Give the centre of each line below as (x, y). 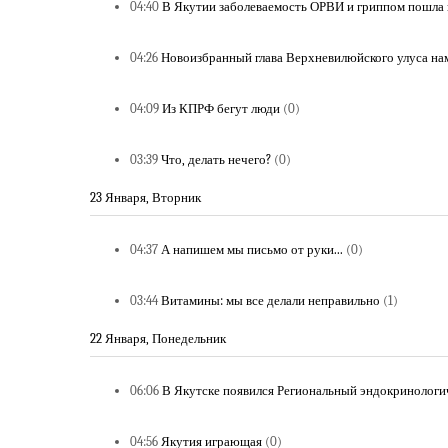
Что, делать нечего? (216, 159)
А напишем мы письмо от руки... (252, 249)
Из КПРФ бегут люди (221, 108)
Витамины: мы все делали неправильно (270, 300)
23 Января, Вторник (145, 197)
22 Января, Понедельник (158, 338)
